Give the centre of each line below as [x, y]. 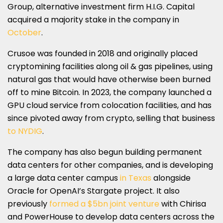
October [24, 32]
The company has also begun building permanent [105, 152]
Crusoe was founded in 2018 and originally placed [103, 53]
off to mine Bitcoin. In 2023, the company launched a [110, 92]
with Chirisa [183, 204]
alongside [171, 178]
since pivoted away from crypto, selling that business [111, 118]
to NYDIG [25, 131]
